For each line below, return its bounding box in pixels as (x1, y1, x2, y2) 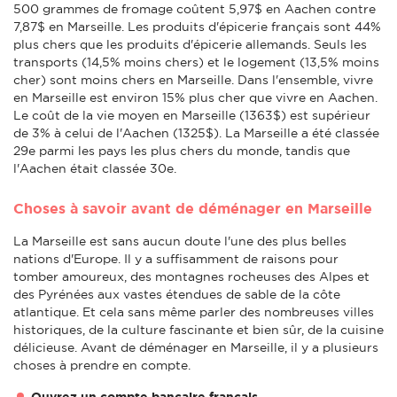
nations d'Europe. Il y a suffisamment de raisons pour (13, 251, 339, 266)
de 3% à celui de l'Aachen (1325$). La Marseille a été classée (13, 125, 379, 140)
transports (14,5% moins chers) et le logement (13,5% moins (13, 54, 379, 69)
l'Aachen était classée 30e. (13, 160, 176, 175)
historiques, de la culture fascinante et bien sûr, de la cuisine (13, 322, 384, 337)
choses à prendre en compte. (13, 357, 191, 372)
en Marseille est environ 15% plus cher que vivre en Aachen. (13, 90, 378, 105)
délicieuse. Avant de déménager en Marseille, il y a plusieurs (13, 339, 378, 354)
